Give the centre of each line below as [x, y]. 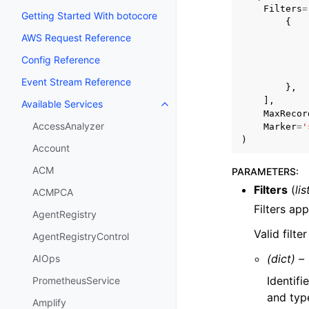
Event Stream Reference [76, 82]
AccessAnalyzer [68, 126]
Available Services [62, 104]
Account [51, 148]
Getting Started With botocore [89, 16]
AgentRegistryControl [81, 237]
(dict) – [286, 259]
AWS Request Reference [76, 38]
